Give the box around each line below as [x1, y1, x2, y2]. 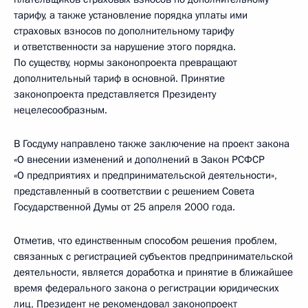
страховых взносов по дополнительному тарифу [14, 24, 234, 38]
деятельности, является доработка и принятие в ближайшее [14, 265, 293, 279]
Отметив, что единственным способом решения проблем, [14, 234, 277, 247]
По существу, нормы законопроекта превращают [14, 56, 237, 69]
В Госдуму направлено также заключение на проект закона [14, 137, 289, 151]
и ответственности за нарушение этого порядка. [14, 40, 236, 54]
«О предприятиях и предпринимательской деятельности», [14, 168, 277, 182]
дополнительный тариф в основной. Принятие [14, 71, 225, 85]
